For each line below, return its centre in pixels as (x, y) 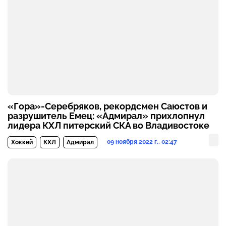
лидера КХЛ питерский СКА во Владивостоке (108, 125)
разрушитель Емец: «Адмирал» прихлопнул (106, 116)
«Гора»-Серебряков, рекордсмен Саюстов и (107, 106)
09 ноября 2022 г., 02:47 (142, 142)
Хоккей (22, 142)
